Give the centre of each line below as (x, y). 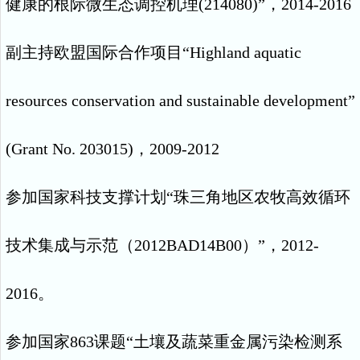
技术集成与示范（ (70, 245)
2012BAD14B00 (188, 245)
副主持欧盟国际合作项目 (94, 52)
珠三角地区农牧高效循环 (262, 197)
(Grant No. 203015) (70, 149)
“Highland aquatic (242, 52)
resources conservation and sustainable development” (180, 100)
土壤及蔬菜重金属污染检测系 (238, 342)
